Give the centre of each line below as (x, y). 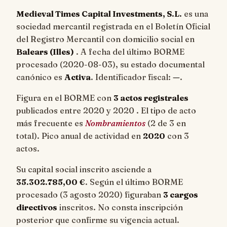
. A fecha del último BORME (129, 52)
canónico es (40, 77)
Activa (78, 77)
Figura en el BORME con (65, 98)
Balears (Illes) (45, 52)
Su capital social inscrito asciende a (84, 169)
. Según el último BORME (134, 182)
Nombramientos (115, 123)
